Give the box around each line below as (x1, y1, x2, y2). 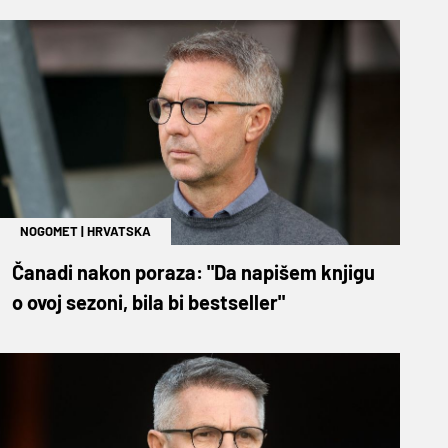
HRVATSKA (87, 222, 151, 239)
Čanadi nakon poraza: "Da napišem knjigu (12, 259, 375, 284)
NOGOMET (20, 222, 78, 239)
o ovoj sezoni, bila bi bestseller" (12, 289, 285, 314)
